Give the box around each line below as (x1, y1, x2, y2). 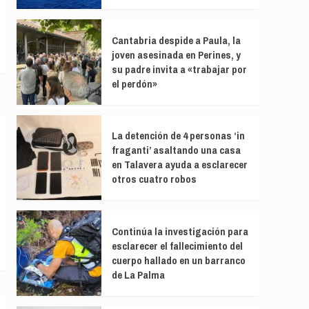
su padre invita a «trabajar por (111, 62, 247, 77)
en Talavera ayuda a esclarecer (111, 157, 248, 172)
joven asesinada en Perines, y (111, 48, 241, 63)
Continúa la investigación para (111, 223, 248, 239)
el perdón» (111, 77, 157, 92)
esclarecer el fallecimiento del (111, 238, 243, 253)
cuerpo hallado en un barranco (111, 252, 246, 268)
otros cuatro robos (111, 172, 197, 187)
